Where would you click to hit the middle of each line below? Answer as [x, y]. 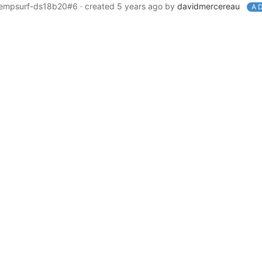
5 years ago [140, 6]
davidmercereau [208, 6]
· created [99, 6]
